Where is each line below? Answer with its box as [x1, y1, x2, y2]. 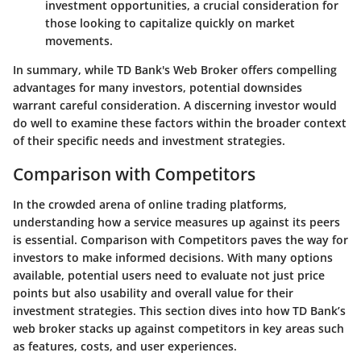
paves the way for [247, 232, 348, 248]
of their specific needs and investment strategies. [13, 132, 285, 148]
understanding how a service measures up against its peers [13, 214, 340, 230]
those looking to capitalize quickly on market [45, 15, 295, 31]
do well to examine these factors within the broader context [13, 114, 346, 131]
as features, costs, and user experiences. [13, 338, 237, 355]
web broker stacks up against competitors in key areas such [13, 321, 344, 337]
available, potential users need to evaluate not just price [13, 268, 325, 284]
